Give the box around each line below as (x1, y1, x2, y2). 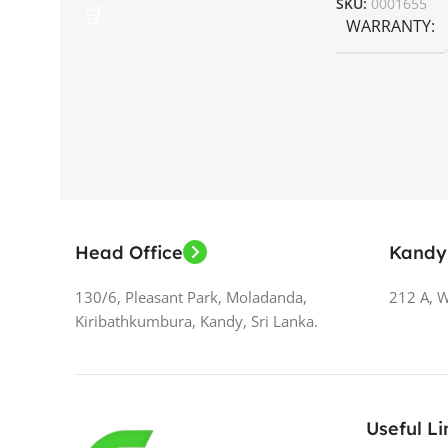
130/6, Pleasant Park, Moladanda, (75, 286, 307, 307)
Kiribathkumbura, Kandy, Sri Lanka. (75, 310, 318, 331)
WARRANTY (345, 14, 431, 37)
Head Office (75, 240, 183, 264)
